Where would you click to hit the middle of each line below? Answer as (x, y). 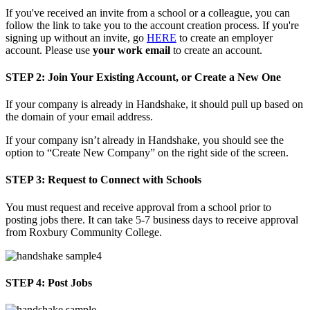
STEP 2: (27, 77)
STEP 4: (25, 282)
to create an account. (218, 50)
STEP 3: (27, 180)
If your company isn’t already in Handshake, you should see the (145, 140)
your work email (131, 50)
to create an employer (226, 37)
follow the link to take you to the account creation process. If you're (152, 25)
